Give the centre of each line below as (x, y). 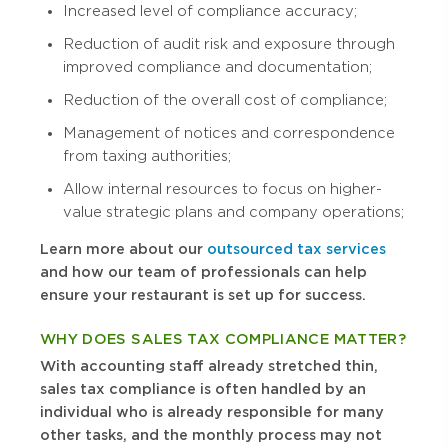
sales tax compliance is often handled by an (203, 389)
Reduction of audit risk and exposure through (229, 44)
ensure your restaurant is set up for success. (203, 295)
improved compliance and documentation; (217, 67)
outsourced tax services (296, 249)
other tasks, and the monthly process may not (211, 435)
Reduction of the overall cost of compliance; (225, 100)
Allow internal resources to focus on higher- (222, 189)
